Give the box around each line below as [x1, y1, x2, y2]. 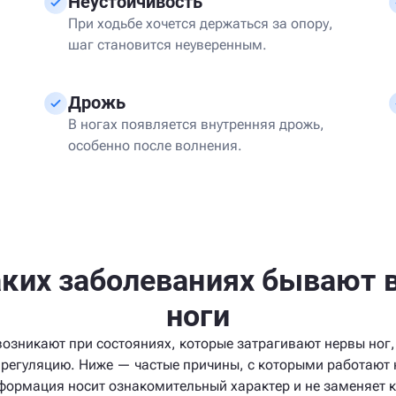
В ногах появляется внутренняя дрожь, [68, 116, 324, 133]
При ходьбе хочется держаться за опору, [68, 15, 333, 32]
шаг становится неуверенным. [68, 36, 267, 53]
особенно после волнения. [68, 137, 242, 154]
